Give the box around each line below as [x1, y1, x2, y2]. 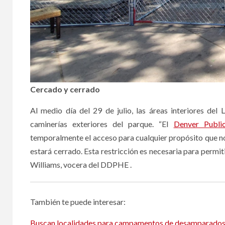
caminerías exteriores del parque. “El [30, 119, 174, 129]
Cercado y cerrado [30, 84, 100, 94]
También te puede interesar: [30, 196, 126, 206]
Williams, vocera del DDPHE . [30, 159, 132, 169]
